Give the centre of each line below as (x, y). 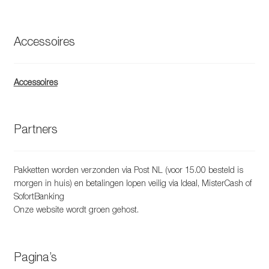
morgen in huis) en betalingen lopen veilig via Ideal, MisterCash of (132, 183)
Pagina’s (35, 256)
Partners (35, 129)
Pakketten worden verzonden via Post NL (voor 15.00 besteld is (128, 170)
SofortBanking (39, 196)
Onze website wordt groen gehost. (76, 210)
